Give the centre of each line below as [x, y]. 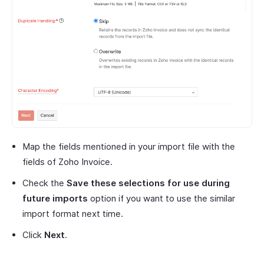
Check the [44, 183]
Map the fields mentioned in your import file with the [129, 147]
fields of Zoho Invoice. [67, 162]
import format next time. [73, 214]
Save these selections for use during [148, 183]
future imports [55, 199]
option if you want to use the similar [161, 199]
